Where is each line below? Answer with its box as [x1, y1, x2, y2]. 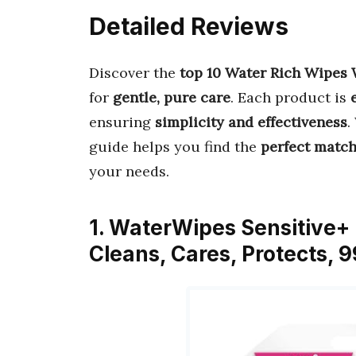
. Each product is [230, 87, 350, 106]
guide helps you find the [89, 137, 261, 156]
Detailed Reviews [89, 12, 288, 41]
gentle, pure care [113, 87, 230, 106]
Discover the [89, 63, 180, 82]
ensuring [89, 112, 155, 131]
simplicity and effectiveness [155, 112, 347, 131]
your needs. [89, 161, 169, 180]
